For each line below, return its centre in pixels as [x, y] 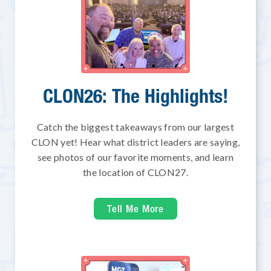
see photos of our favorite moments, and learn [135, 157]
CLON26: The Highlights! [135, 96]
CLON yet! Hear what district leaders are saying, [135, 142]
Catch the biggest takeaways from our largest [135, 126]
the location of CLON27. [135, 172]
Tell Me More [135, 208]
